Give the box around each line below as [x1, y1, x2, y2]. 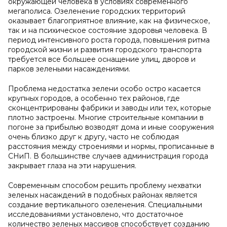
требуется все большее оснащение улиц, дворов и [8, 55, 196, 64]
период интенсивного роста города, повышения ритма [8, 35, 210, 45]
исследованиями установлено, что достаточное [8, 210, 183, 219]
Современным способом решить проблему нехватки [8, 181, 201, 190]
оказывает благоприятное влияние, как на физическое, [8, 16, 210, 25]
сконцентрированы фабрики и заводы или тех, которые [8, 103, 211, 112]
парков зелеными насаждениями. [8, 64, 130, 73]
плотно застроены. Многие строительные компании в [8, 113, 204, 122]
